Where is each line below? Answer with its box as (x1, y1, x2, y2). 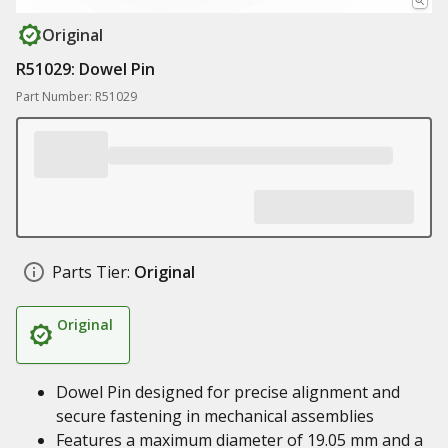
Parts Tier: (52, 261, 130, 283)
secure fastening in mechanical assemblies (56, 405, 374, 427)
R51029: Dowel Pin (16, 58, 155, 80)
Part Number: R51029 (16, 88, 137, 105)
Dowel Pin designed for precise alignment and (56, 381, 400, 403)
